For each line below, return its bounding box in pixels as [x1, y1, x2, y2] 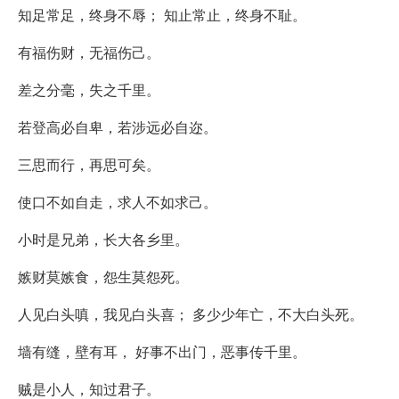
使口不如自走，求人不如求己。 [18, 191, 217, 212]
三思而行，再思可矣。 [18, 153, 160, 175]
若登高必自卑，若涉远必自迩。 [18, 116, 217, 137]
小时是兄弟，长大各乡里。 [18, 228, 189, 249]
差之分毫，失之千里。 [18, 78, 160, 100]
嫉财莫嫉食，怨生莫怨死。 [18, 265, 189, 287]
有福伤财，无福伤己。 [18, 41, 160, 62]
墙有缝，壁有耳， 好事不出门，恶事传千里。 [18, 340, 306, 362]
